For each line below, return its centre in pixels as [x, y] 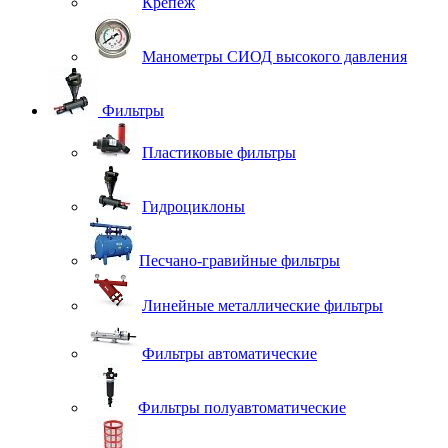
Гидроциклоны [193, 206]
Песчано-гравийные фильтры [239, 260]
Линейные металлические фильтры [262, 305]
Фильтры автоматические [229, 353]
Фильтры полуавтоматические [242, 407]
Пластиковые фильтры [219, 152]
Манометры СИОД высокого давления [274, 56]
